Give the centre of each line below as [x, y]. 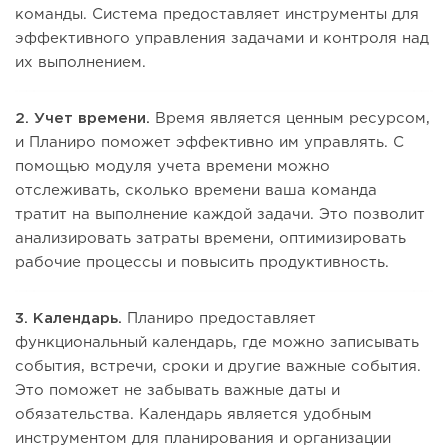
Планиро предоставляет [219, 319]
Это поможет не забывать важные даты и [177, 391]
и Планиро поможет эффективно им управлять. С [209, 143]
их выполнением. [80, 63]
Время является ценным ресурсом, [290, 119]
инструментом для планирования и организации [203, 439]
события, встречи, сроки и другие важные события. [218, 367]
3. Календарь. [68, 319]
